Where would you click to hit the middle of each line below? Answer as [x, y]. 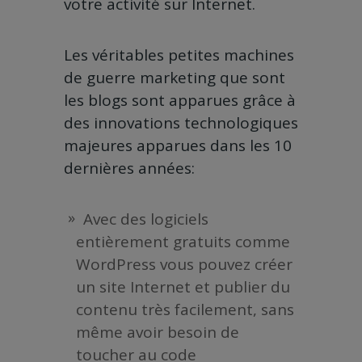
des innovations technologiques [181, 123]
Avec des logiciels [146, 219]
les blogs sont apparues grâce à [180, 101]
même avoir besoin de [158, 333]
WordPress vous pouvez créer [184, 265]
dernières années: [129, 168]
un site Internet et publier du [183, 287]
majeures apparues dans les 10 [178, 146]
